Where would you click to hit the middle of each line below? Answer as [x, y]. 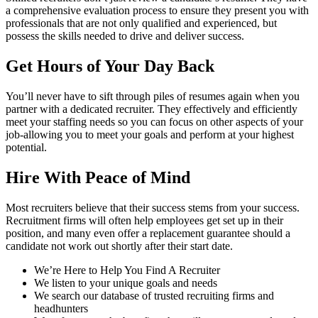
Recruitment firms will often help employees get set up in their [144, 220]
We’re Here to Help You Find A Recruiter [127, 270]
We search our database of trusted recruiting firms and [154, 295]
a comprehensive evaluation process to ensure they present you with [157, 11]
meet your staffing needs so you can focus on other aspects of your [154, 122]
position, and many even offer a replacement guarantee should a [148, 233]
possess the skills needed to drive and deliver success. [125, 36]
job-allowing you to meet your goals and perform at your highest [150, 135]
